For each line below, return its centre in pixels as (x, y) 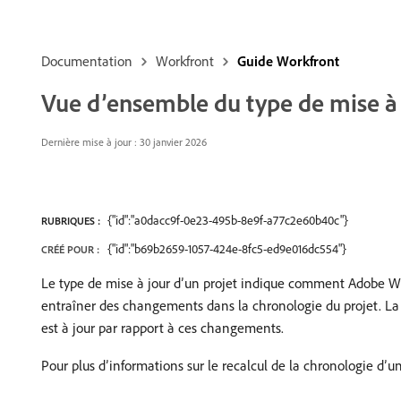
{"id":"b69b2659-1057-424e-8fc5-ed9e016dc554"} (227, 249)
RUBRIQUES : (71, 221)
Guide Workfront (288, 61)
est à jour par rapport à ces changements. (162, 328)
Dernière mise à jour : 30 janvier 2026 (124, 142)
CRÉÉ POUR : (70, 249)
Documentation (87, 61)
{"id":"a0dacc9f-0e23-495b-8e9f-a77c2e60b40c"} (228, 220)
